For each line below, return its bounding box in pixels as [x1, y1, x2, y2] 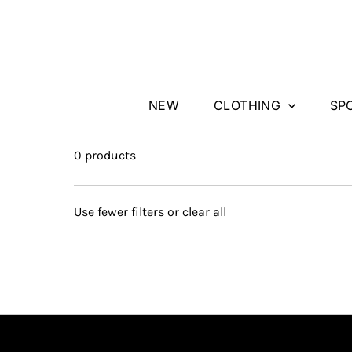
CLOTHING [213, 97, 284, 113]
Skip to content [15, 11, 104, 26]
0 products [74, 147, 137, 163]
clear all [182, 203, 227, 219]
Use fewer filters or [74, 203, 183, 219]
